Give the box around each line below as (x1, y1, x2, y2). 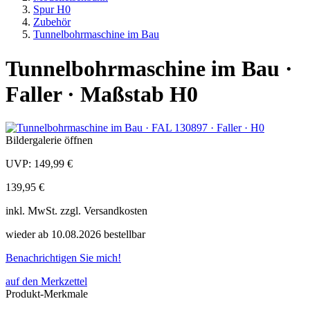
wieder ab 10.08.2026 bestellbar (6, 228, 145, 241)
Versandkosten (84, 205, 147, 217)
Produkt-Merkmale (6, 288, 88, 300)
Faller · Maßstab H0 (6, 81, 198, 107)
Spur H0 (33, 3, 71, 16)
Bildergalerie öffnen (6, 134, 93, 147)
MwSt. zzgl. (28, 205, 84, 217)
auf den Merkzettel (6, 275, 87, 288)
